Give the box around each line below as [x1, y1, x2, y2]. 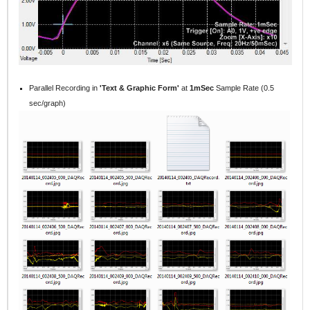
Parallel [29, 84, 56, 93]
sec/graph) [29, 99, 66, 108]
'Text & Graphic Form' [100, 84, 182, 93]
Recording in [55, 84, 100, 93]
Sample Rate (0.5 [214, 84, 275, 93]
